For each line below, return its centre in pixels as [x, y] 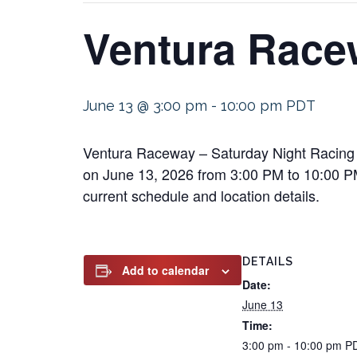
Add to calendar [165, 270]
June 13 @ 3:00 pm [145, 106]
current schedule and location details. [201, 195]
